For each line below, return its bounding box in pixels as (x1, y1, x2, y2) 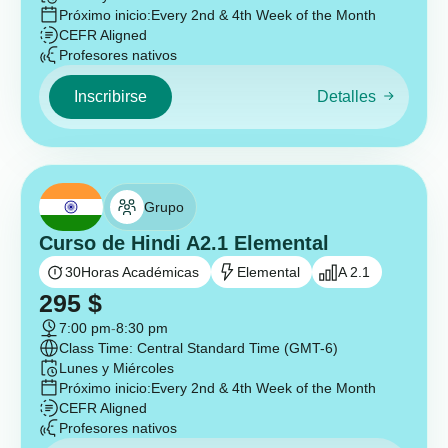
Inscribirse (74, 88, 147, 105)
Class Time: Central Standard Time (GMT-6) (59, 340, 338, 356)
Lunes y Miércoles (59, 360, 174, 376)
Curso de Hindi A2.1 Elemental (39, 232, 329, 254)
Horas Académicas (81, 264, 199, 280)
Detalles (316, 88, 376, 106)
